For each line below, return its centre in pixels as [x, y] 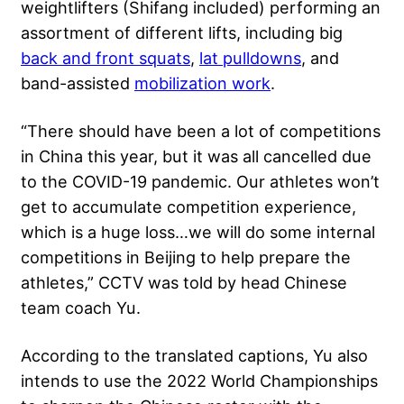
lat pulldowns [250, 57]
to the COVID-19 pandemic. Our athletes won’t [200, 181]
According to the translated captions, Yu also [194, 355]
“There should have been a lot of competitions [201, 130]
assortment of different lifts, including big [182, 32]
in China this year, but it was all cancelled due [196, 156]
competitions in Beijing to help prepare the [186, 257]
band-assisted [78, 83]
